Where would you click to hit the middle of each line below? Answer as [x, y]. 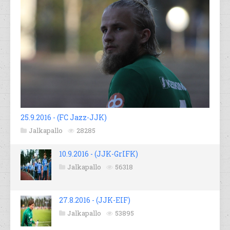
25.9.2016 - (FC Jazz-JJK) [64, 118]
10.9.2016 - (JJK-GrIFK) [99, 154]
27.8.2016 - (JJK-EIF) [95, 200]
